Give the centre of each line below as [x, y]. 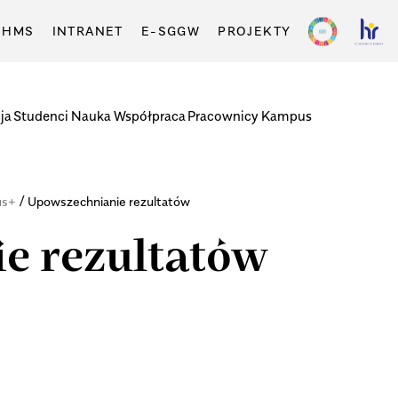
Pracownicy [223, 115]
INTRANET [88, 31]
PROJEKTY [255, 31]
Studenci [41, 115]
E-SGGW [171, 31]
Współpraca [149, 115]
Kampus [286, 115]
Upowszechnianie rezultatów [108, 202]
